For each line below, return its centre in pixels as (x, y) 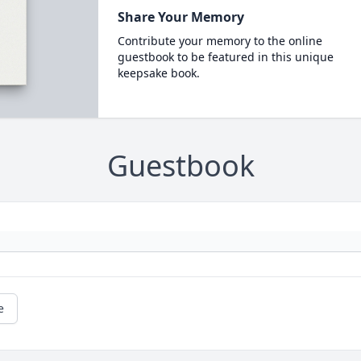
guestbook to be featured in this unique (225, 57)
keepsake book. (158, 73)
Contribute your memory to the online (220, 41)
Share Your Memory (180, 17)
